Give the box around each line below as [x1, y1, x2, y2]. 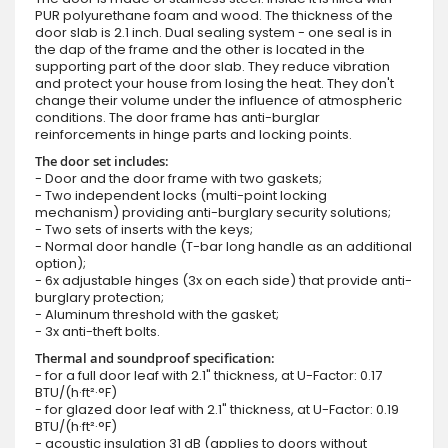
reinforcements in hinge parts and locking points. [35, 124, 352, 144]
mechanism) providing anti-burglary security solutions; [35, 202, 391, 222]
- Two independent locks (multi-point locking [35, 185, 327, 205]
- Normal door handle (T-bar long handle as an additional [35, 236, 412, 256]
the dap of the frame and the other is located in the [35, 39, 365, 59]
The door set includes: [35, 151, 169, 170]
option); [35, 253, 86, 273]
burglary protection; [35, 287, 164, 307]
